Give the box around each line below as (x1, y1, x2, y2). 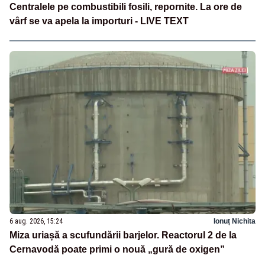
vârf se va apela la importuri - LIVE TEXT (9, 15, 189, 26)
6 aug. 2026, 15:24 (9, 217, 63, 226)
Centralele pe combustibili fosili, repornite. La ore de (9, 1, 242, 12)
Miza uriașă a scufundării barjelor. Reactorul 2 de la (9, 230, 237, 241)
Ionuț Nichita (214, 217, 256, 226)
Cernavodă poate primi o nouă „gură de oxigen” (9, 244, 225, 255)
